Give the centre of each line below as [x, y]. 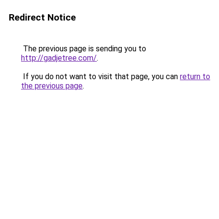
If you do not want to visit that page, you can [100, 77]
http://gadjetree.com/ [59, 58]
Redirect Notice [42, 17]
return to [195, 77]
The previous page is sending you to [84, 49]
